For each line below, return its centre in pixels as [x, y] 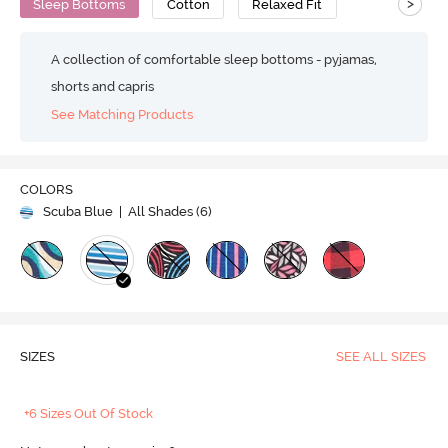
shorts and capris [103, 86]
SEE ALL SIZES [380, 357]
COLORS [46, 190]
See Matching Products [122, 115]
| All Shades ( [157, 212]
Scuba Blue [77, 212]
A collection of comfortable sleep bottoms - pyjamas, [214, 59]
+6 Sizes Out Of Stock [89, 414]
